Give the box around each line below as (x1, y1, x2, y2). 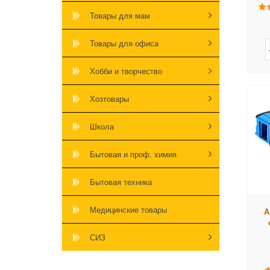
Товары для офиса (90, 37, 159, 49)
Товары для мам (90, 9, 150, 21)
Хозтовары (90, 92, 129, 104)
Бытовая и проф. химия (90, 148, 177, 160)
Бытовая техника (90, 175, 152, 187)
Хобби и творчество (90, 64, 162, 77)
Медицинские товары (90, 203, 167, 215)
